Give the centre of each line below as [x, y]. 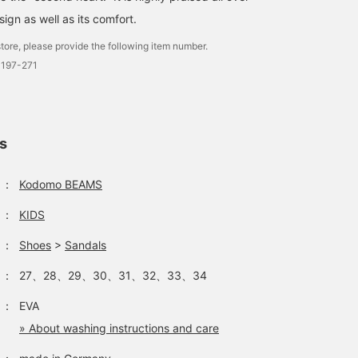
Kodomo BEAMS [61, 184]
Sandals [86, 245]
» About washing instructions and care [119, 328]
